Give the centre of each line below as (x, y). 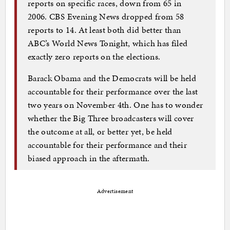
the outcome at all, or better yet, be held (100, 131)
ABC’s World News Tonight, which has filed (108, 43)
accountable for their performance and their (108, 145)
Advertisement (115, 191)
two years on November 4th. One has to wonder (116, 104)
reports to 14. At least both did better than (104, 30)
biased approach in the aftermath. (89, 158)
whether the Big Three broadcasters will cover (111, 118)
